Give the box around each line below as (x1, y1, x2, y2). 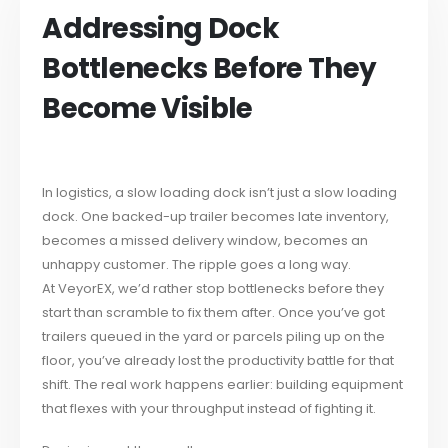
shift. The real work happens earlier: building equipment (42, 374, 404, 394)
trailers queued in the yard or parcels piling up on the (42, 326, 386, 346)
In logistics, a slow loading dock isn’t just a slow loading (42, 182, 398, 202)
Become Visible (42, 88, 253, 128)
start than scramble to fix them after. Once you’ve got (42, 302, 386, 322)
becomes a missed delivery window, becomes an (42, 230, 369, 250)
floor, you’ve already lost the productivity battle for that (42, 350, 395, 370)
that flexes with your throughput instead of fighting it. (42, 398, 377, 418)
